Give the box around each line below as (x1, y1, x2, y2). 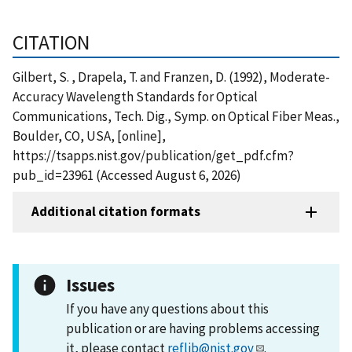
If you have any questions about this (66, 299, 269, 317)
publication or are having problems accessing (66, 319, 320, 337)
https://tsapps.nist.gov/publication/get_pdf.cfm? (13, 146, 294, 164)
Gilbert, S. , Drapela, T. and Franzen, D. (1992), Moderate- (13, 68, 330, 86)
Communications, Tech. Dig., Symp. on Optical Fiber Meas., (13, 107, 339, 125)
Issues (66, 273, 115, 296)
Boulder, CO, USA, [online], (13, 126, 166, 145)
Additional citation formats (31, 203, 200, 221)
